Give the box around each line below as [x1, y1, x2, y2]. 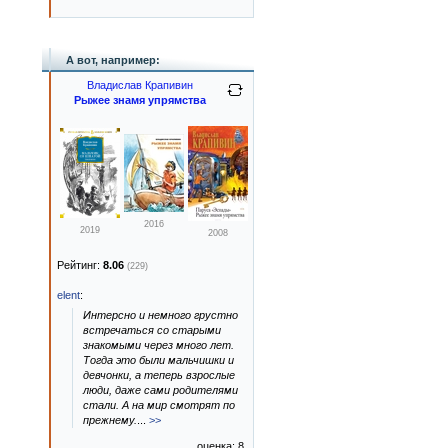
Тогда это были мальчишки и [83, 354, 234, 366]
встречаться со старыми [83, 324, 221, 336]
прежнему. [83, 414, 137, 426]
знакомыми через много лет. [83, 339, 234, 351]
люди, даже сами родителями [83, 384, 238, 396]
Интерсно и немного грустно [83, 309, 238, 321]
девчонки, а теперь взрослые [83, 369, 235, 381]
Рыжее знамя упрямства [74, 94, 206, 106]
